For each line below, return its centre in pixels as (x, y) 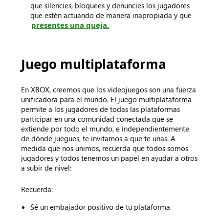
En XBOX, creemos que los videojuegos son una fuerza (109, 89)
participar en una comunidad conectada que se (97, 119)
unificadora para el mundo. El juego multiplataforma (107, 99)
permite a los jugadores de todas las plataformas (101, 109)
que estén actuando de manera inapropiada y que (111, 15)
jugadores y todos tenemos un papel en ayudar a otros (109, 158)
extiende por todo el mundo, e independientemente (105, 129)
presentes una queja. (70, 25)
